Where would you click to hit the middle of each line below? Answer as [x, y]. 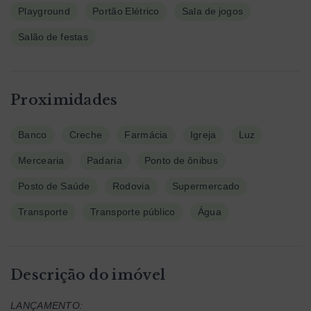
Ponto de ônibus [181, 160]
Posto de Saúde [54, 186]
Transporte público [133, 211]
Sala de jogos [212, 11]
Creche [86, 134]
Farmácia [146, 134]
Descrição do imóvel [88, 275]
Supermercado [206, 186]
